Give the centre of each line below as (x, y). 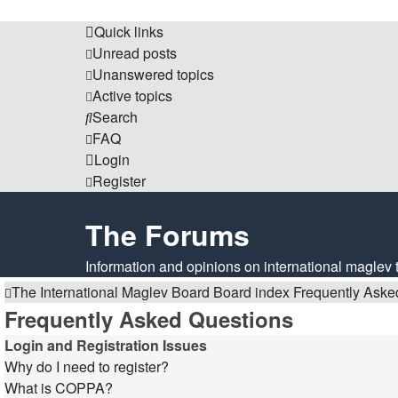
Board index (251, 292)
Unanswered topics (153, 74)
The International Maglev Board (111, 292)
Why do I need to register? (87, 366)
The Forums (167, 235)
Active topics (132, 96)
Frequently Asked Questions (149, 319)
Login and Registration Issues (106, 345)
